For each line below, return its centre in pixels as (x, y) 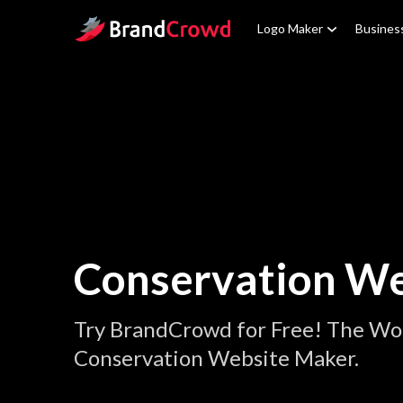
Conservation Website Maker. (216, 358)
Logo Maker (290, 28)
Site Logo (102, 26)
